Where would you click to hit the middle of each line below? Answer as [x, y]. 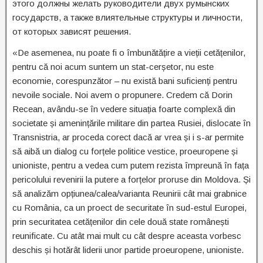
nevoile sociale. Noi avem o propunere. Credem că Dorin [122, 95]
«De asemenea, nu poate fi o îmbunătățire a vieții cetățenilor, [129, 53]
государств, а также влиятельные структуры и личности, [127, 17]
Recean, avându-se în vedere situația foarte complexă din [124, 109]
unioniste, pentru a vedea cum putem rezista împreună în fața [131, 165]
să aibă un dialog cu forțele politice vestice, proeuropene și [125, 151]
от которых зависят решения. [72, 31]
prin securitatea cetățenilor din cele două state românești [121, 222]
